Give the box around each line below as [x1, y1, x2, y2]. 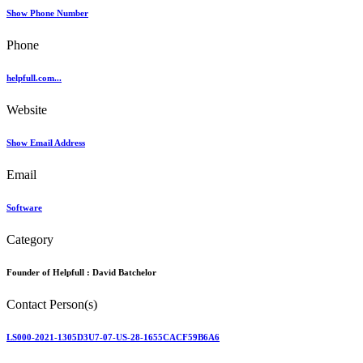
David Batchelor [92, 267, 156, 278]
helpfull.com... [6, 73, 62, 83]
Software [6, 203, 42, 213]
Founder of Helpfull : [6, 267, 92, 278]
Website [6, 103, 47, 117]
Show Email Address [6, 138, 85, 148]
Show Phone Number [6, 8, 88, 19]
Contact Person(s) [6, 297, 97, 311]
